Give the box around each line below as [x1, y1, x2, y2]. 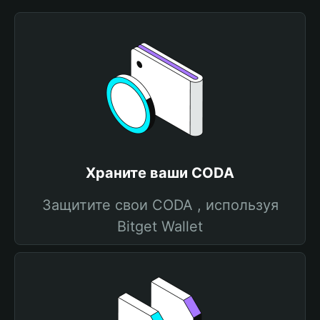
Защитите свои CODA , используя [41, 196, 279, 214]
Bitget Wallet [117, 218, 203, 235]
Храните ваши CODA [86, 164, 234, 181]
